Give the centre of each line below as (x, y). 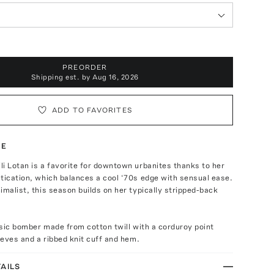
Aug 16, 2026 (116, 77)
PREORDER (85, 67)
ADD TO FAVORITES (92, 110)
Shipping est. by (62, 77)
